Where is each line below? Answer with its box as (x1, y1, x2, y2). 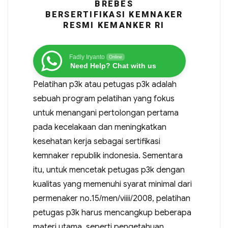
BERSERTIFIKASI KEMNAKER (45, 10, 183, 19)
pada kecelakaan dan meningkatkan (33, 122, 166, 132)
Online (108, 54, 122, 60)
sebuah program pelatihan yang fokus (33, 94, 175, 104)
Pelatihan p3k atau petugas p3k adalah (33, 79, 177, 90)
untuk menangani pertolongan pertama (33, 108, 179, 118)
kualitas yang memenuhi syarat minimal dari (33, 179, 192, 189)
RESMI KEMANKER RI (63, 20, 165, 30)
